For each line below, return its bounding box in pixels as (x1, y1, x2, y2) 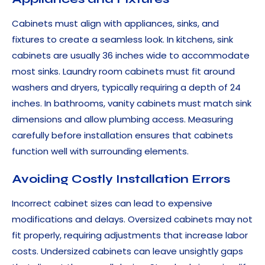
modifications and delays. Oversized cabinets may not (12, 213, 253, 226)
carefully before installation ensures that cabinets (12, 129, 233, 142)
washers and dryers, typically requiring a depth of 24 (12, 81, 241, 94)
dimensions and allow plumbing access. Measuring (12, 113, 233, 126)
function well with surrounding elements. (12, 145, 189, 158)
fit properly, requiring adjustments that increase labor (12, 229, 248, 242)
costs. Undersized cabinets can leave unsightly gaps (12, 245, 243, 258)
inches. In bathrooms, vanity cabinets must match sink (12, 97, 251, 110)
